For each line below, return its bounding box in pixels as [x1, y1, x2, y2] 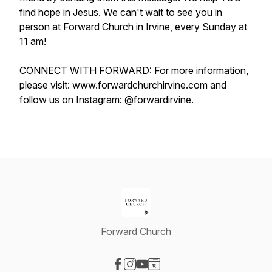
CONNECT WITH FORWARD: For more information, [19, 64, 248, 76]
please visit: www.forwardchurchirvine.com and [19, 79, 226, 91]
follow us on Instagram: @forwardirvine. [19, 93, 194, 106]
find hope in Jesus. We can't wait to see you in [19, 6, 222, 18]
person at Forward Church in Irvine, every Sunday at [19, 21, 247, 33]
